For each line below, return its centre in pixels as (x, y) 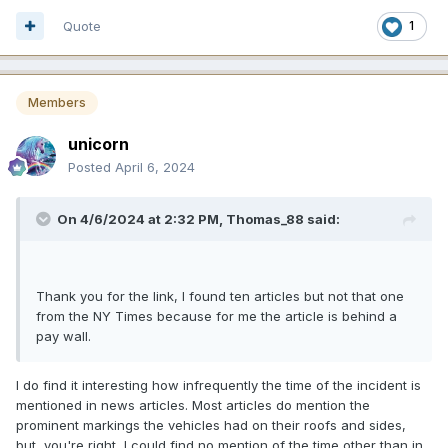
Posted (91, 167)
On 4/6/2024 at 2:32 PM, (141, 219)
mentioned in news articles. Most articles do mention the (193, 405)
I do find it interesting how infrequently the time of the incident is (218, 385)
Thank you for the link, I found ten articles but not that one (220, 296)
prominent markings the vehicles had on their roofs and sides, (211, 425)
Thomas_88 (265, 219)
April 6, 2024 (155, 167)
